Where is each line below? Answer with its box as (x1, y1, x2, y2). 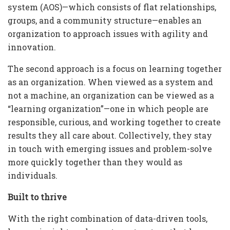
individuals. (8, 169, 60, 181)
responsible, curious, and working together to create (8, 116, 221, 127)
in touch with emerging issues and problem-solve (8, 143, 212, 154)
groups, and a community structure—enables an (8, 14, 202, 26)
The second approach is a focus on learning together (8, 63, 222, 74)
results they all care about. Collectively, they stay (8, 129, 212, 141)
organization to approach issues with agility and (8, 28, 208, 39)
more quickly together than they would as (8, 156, 182, 167)
